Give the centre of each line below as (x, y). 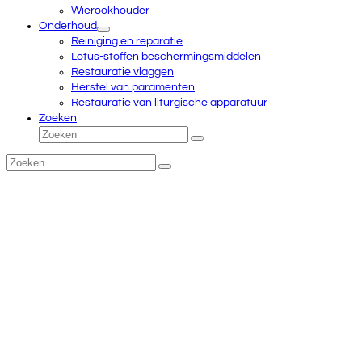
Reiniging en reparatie (127, 41)
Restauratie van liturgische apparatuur (169, 103)
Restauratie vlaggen (122, 72)
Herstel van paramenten (133, 87)
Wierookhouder (110, 11)
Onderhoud (68, 26)
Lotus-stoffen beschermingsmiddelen (166, 57)
